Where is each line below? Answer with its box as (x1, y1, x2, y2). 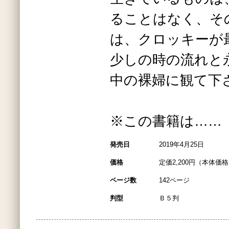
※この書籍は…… (110, 113, 222, 129)
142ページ (159, 176, 190, 184)
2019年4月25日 (159, 141, 204, 148)
